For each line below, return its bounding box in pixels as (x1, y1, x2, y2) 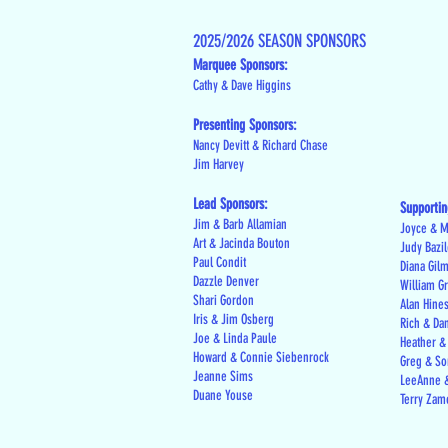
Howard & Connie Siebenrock (193, 349, 329, 366)
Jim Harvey (193, 156, 244, 173)
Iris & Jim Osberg (193, 311, 274, 328)
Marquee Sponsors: (193, 56, 288, 74)
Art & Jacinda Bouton (193, 235, 290, 252)
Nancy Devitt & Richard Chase (193, 137, 328, 154)
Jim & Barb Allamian (193, 216, 287, 233)
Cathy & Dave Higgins (193, 77, 291, 94)
